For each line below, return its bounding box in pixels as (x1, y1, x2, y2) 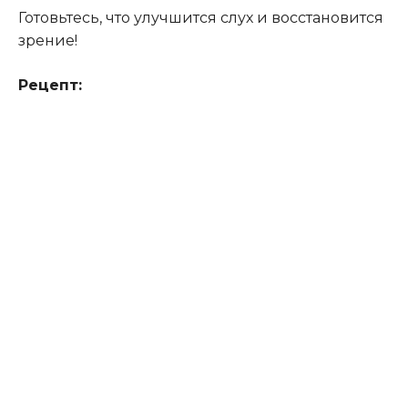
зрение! (18, 31, 77, 49)
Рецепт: (18, 76, 82, 94)
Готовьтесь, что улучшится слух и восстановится (18, 8, 383, 26)
